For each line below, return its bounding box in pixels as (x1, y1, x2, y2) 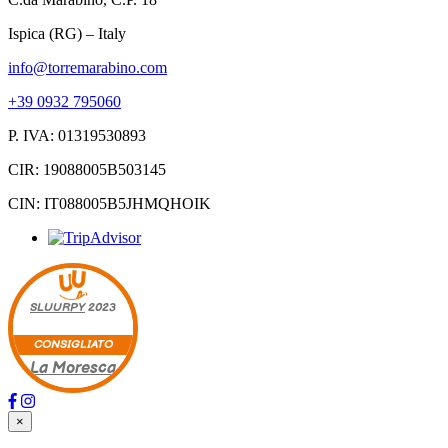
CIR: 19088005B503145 (8, 161, 166, 179)
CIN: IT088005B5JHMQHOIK (8, 195, 211, 213)
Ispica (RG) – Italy (8, 25, 126, 43)
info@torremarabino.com (8, 59, 167, 77)
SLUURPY (30, 300, 85, 316)
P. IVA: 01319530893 (8, 127, 146, 145)
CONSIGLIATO (33, 336, 113, 352)
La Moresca (30, 358, 116, 378)
